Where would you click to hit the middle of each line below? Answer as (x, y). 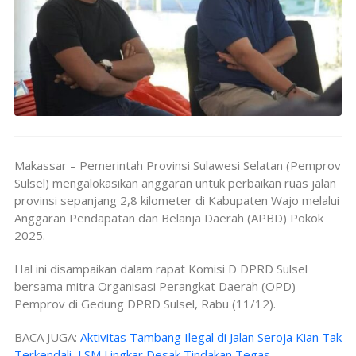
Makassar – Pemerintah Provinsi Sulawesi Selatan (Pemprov (178, 165)
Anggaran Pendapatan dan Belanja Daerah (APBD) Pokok (169, 217)
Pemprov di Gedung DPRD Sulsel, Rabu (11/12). (145, 303)
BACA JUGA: (46, 337)
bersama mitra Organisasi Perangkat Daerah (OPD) (155, 286)
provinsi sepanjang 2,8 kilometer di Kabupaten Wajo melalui (177, 200)
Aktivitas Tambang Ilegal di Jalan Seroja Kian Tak (211, 337)
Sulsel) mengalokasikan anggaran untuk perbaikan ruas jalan (175, 182)
